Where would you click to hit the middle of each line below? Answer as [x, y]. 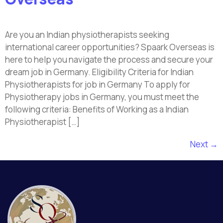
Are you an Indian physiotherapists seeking [87, 35]
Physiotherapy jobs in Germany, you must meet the [102, 97]
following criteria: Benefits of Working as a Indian [97, 110]
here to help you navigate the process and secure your [109, 60]
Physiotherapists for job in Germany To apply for [98, 85]
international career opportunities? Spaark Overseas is [110, 47]
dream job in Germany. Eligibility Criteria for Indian [99, 72]
